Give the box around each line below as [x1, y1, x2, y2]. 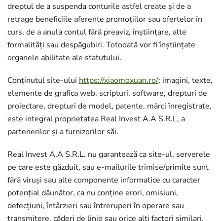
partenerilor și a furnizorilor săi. [7, 126, 118, 137]
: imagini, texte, [158, 75, 213, 86]
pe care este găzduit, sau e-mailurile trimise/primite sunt [7, 162, 209, 173]
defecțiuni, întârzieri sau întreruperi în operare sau [7, 200, 184, 211]
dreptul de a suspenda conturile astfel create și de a [7, 1, 191, 12]
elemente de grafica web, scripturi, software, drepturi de [7, 88, 207, 99]
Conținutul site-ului [7, 75, 79, 86]
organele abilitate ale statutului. [7, 52, 121, 63]
